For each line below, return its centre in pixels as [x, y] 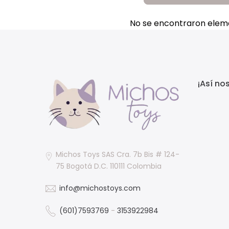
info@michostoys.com [100, 188]
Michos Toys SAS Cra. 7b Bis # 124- [117, 155]
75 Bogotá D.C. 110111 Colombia [108, 166]
